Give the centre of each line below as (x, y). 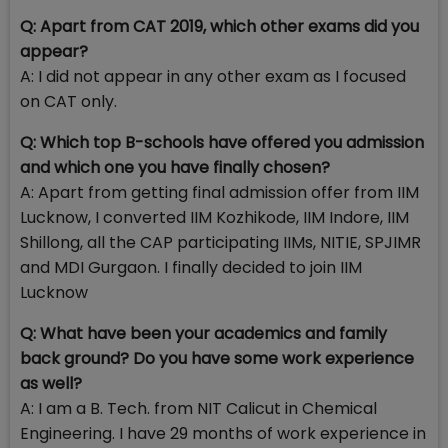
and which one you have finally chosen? (175, 168)
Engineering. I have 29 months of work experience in (223, 434)
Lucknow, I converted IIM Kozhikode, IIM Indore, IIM (214, 218)
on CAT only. (68, 102)
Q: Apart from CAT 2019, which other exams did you (219, 27)
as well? (51, 384)
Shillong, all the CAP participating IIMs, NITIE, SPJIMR (220, 243)
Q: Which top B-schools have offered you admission (222, 143)
